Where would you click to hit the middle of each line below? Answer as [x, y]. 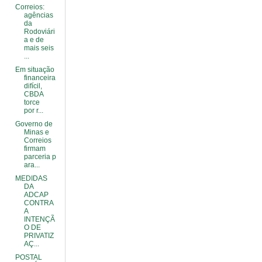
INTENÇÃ [39, 219]
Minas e [36, 132]
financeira [39, 78]
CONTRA [38, 203]
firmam [35, 149]
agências [38, 15]
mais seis [39, 48]
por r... [33, 111]
